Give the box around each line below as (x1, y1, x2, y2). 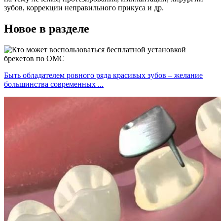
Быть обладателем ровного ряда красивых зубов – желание (4, 71, 203, 79)
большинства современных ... (4, 79, 104, 88)
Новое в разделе (4, 22, 89, 35)
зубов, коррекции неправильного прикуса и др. (4, 3, 164, 12)
